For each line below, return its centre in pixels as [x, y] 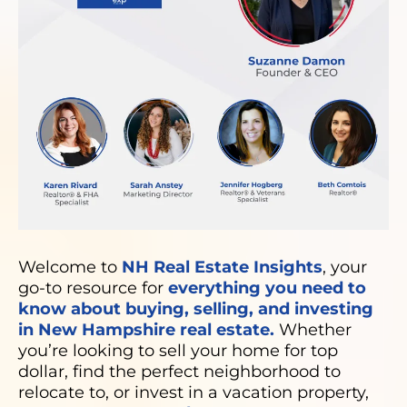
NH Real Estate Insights [222, 267]
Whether [313, 329]
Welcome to [70, 267]
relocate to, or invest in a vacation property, [194, 392]
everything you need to [267, 288]
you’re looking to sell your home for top [178, 350]
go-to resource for [93, 288]
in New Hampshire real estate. [146, 329]
